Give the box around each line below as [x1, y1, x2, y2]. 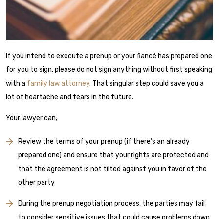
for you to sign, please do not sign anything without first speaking [6, 66, 212, 74]
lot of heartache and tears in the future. [6, 93, 133, 102]
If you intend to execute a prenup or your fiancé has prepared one [6, 52, 212, 61]
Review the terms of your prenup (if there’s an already [18, 137, 190, 146]
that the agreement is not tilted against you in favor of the [18, 165, 207, 174]
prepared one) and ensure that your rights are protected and [18, 151, 209, 160]
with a [6, 79, 27, 88]
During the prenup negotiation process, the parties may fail [18, 199, 205, 208]
